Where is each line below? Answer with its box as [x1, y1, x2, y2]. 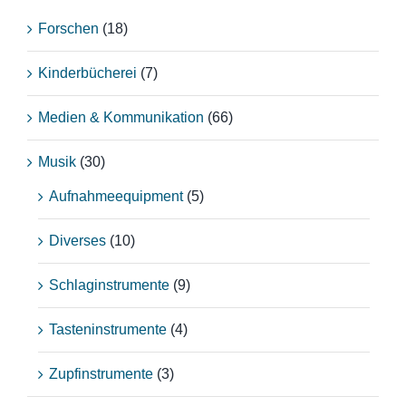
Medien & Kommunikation [37, 109, 204, 125]
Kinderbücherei [37, 64, 137, 81]
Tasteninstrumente [48, 321, 167, 337]
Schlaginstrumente [48, 276, 169, 293]
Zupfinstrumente [48, 365, 153, 382]
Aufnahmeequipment [48, 188, 183, 204]
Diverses [48, 232, 106, 248]
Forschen [37, 20, 99, 36]
